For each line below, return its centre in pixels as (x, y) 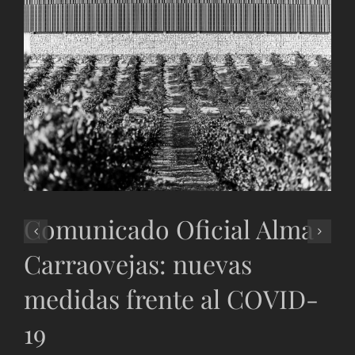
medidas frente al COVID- (171, 299)
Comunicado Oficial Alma (169, 229)
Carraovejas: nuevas (138, 264)
